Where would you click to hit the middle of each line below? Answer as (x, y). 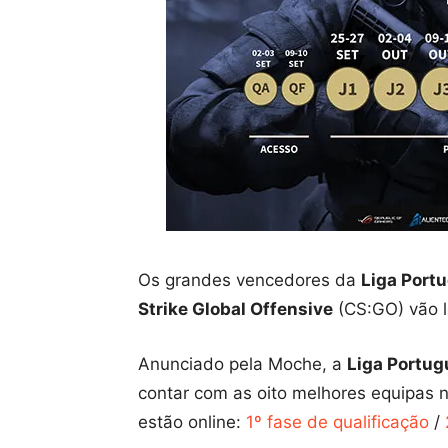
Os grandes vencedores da (249, 280)
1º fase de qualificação (337, 422)
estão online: (192, 422)
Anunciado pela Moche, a (242, 364)
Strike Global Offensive (235, 309)
